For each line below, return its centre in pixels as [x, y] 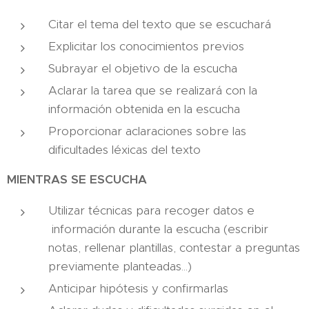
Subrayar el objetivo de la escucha [143, 68]
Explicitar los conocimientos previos [146, 46]
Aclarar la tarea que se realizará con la [153, 90]
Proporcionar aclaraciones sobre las [147, 131]
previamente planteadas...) [120, 266]
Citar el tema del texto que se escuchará [160, 24]
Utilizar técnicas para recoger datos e [151, 210]
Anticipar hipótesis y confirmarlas [138, 288]
